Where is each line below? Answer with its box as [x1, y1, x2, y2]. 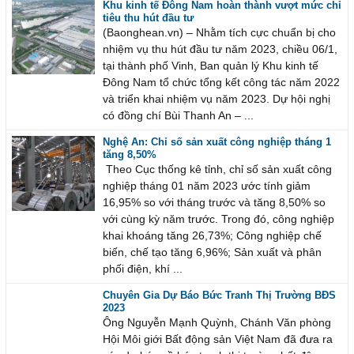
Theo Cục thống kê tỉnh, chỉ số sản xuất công [102, 164, 332, 176]
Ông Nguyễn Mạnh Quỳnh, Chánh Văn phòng [102, 317, 331, 330]
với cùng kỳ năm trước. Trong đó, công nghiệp [102, 213, 334, 226]
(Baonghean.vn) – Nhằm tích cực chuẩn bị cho [102, 27, 336, 40]
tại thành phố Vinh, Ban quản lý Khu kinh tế [102, 60, 318, 73]
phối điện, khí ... [102, 263, 183, 276]
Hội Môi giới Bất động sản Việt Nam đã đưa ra [102, 333, 333, 346]
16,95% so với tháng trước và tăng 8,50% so [102, 197, 326, 209]
